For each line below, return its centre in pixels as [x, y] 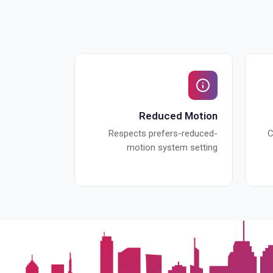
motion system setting [172, 147]
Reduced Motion [178, 116]
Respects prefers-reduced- [163, 133]
